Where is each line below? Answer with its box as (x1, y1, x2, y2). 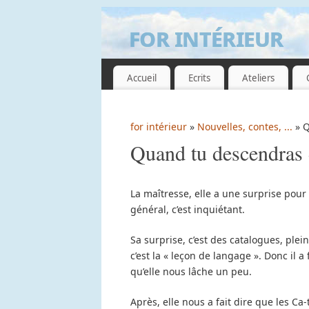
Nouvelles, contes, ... (197, 120, 292, 134)
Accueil (126, 71, 157, 84)
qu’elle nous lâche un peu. (130, 265, 252, 279)
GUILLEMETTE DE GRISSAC (129, 57, 254, 67)
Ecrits (188, 71, 210, 84)
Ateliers (241, 71, 275, 84)
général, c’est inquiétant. (130, 203, 245, 217)
